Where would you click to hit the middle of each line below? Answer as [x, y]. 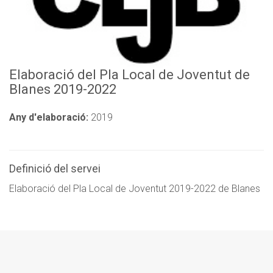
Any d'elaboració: [49, 117]
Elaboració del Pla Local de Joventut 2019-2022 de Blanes [135, 188]
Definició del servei [55, 168]
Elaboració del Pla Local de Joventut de [129, 74]
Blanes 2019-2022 [63, 89]
